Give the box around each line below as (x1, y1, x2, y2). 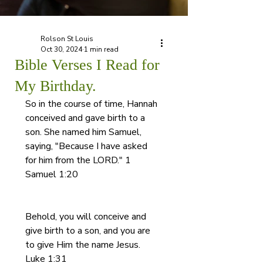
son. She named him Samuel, (25, 126, 144, 139)
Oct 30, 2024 (41, 45, 82, 54)
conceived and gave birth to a (25, 112, 147, 124)
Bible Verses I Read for (15, 56, 160, 73)
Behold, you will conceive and (25, 210, 149, 223)
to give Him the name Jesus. (25, 238, 140, 251)
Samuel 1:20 (25, 168, 78, 181)
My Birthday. (15, 77, 96, 95)
